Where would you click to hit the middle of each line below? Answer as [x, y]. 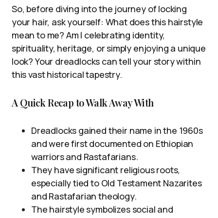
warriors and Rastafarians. [85, 157]
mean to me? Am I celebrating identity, [89, 35]
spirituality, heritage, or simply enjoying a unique [109, 48]
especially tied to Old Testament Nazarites [117, 183]
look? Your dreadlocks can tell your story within [106, 62]
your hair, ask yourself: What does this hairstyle [108, 22]
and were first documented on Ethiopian [112, 144]
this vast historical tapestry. [67, 75]
